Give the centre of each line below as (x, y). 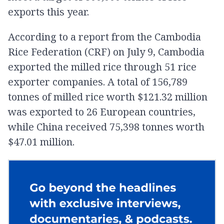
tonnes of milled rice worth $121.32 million (108, 97)
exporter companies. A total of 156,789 (98, 82)
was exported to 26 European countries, (102, 112)
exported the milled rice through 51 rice (102, 67)
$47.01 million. (41, 142)
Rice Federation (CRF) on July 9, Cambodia (106, 52)
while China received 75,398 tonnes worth (106, 127)
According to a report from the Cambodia (104, 37)
